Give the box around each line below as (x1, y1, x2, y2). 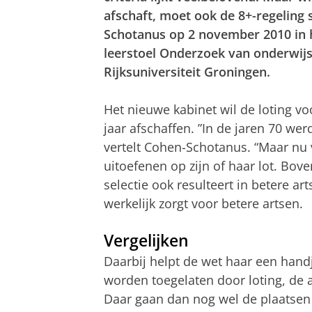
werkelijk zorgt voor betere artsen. (104, 194, 303, 212)
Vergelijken (104, 229, 189, 251)
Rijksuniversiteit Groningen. (104, 63, 270, 80)
